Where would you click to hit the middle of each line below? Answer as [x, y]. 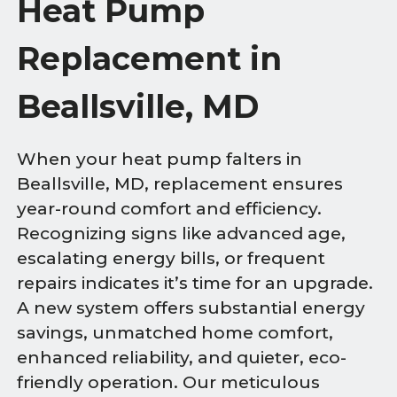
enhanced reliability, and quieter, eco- [182, 358]
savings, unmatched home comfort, [175, 333]
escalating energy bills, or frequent [171, 259]
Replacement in [150, 58]
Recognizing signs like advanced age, [182, 234]
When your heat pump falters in [160, 160]
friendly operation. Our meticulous [169, 383]
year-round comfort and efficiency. [170, 209]
